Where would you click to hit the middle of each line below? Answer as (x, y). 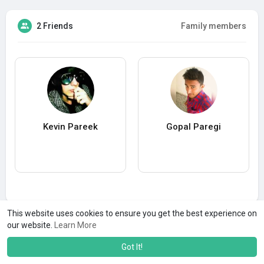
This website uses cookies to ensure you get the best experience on (132, 213)
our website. (31, 225)
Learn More (75, 225)
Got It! (132, 247)
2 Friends (55, 26)
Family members (214, 26)
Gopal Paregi (194, 127)
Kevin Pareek (70, 127)
